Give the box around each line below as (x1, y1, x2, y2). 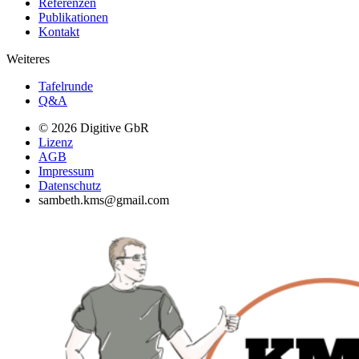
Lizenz (38, 135, 73, 149)
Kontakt (38, 24, 79, 38)
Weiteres (6, 51, 50, 66)
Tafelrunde (38, 79, 93, 93)
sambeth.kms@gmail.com (38, 192, 169, 207)
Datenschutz (38, 178, 101, 192)
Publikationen (38, 10, 108, 24)
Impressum (38, 163, 94, 178)
